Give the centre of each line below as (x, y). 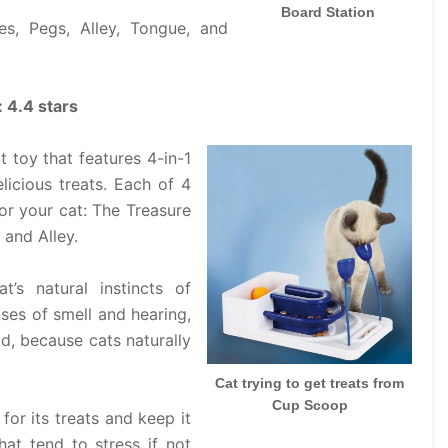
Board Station (328, 12)
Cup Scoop (309, 404)
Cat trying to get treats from (309, 382)
